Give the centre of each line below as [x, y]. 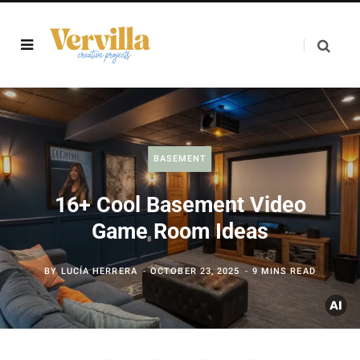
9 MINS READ [284, 271]
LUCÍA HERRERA [99, 271]
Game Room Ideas [180, 231]
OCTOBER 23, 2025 [195, 271]
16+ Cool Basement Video [180, 205]
